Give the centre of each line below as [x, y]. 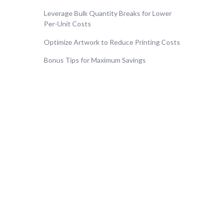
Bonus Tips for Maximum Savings [95, 60]
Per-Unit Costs [67, 23]
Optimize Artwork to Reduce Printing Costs [112, 42]
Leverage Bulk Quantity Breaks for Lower [108, 13]
